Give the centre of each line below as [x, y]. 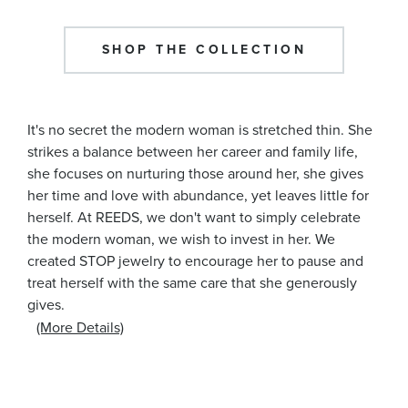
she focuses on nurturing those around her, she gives [195, 173]
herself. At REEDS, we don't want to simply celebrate [194, 217]
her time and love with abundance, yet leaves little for [198, 195]
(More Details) [80, 327]
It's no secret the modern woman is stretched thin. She [200, 129]
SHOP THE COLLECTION [204, 49]
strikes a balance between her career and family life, [193, 151]
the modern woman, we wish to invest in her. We [181, 239]
